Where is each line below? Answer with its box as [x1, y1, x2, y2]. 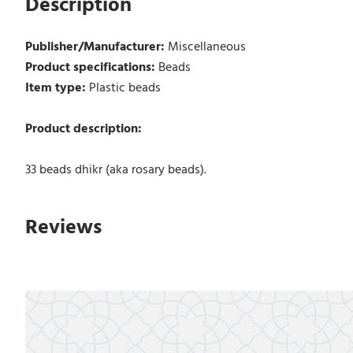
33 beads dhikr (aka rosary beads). [24, 159, 206, 180]
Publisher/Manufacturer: [24, 36, 168, 58]
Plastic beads [88, 77, 161, 98]
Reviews [24, 210, 102, 243]
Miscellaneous [167, 36, 246, 58]
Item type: [24, 77, 89, 98]
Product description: [24, 118, 142, 139]
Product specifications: [24, 57, 158, 78]
